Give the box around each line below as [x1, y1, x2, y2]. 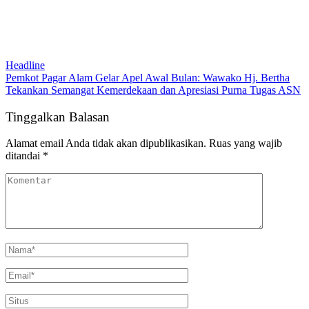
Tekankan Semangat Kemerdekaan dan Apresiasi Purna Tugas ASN [6, 83, 301, 96]
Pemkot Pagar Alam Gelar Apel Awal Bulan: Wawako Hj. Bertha [6, 71, 290, 83]
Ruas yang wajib [209, 137, 282, 150]
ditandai [6, 150, 43, 162]
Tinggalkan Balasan [6, 109, 110, 124]
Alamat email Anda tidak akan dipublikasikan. [6, 137, 206, 150]
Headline [6, 59, 45, 71]
